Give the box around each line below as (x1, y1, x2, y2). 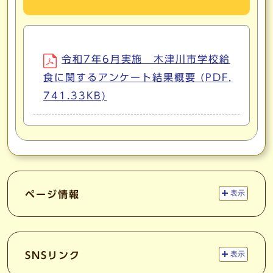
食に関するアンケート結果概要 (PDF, (43, 73, 233, 82)
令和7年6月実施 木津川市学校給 (62, 54, 230, 64)
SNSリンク (25, 250, 80, 260)
